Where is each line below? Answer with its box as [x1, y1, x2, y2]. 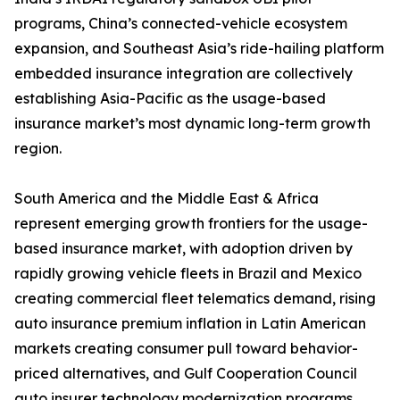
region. [14, 139, 62, 158]
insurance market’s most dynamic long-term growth [14, 114, 371, 133]
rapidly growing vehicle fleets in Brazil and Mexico [14, 264, 362, 283]
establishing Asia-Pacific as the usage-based [14, 89, 326, 108]
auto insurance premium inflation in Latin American [14, 314, 366, 333]
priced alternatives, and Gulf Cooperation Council [14, 364, 357, 383]
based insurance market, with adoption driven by [14, 239, 353, 258]
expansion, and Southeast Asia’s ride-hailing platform [14, 39, 384, 58]
